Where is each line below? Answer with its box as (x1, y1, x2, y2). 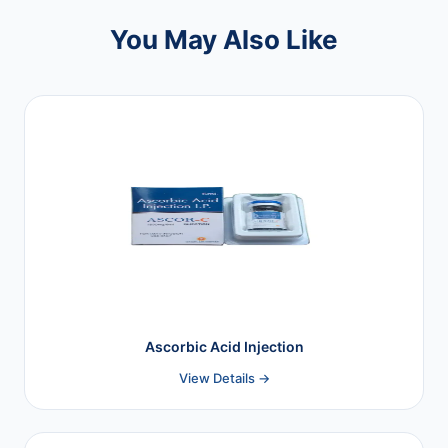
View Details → (178, 369, 270, 386)
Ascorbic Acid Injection (144, 337, 304, 355)
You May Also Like (110, 23, 338, 55)
